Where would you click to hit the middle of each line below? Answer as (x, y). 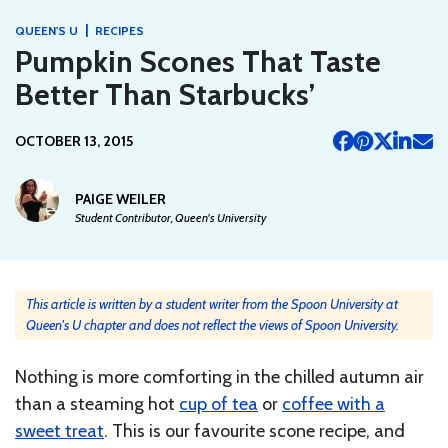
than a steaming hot (97, 403)
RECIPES (119, 30)
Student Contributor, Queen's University (171, 217)
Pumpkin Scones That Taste (198, 61)
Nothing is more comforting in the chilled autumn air (219, 376)
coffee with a (333, 403)
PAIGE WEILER (120, 198)
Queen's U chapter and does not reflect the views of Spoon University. (212, 324)
